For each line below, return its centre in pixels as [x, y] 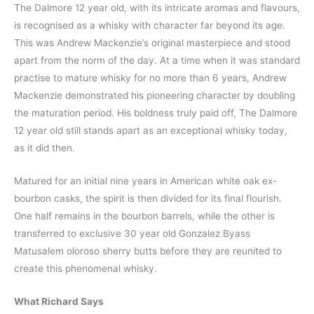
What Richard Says [59, 302]
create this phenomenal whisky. [86, 269]
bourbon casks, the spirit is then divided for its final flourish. [148, 199]
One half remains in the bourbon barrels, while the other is [144, 216]
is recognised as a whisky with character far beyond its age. [150, 26]
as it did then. [45, 148]
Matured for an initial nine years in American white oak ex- [145, 181]
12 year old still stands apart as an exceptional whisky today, [151, 131]
